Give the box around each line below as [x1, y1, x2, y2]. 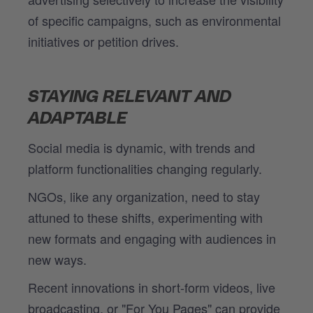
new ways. [28, 249, 87, 268]
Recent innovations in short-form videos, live [28, 277, 275, 296]
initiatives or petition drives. [28, 31, 179, 50]
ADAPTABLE [28, 110, 127, 127]
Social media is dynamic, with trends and [28, 138, 255, 156]
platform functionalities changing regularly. [28, 159, 262, 177]
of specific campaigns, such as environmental [28, 10, 281, 29]
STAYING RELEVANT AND [28, 88, 231, 105]
